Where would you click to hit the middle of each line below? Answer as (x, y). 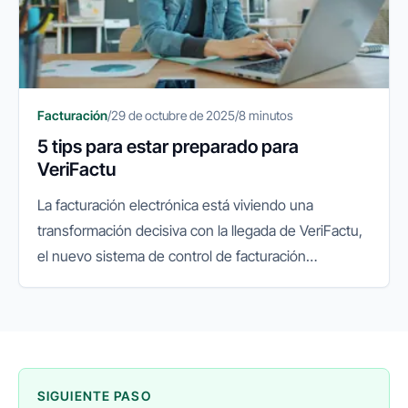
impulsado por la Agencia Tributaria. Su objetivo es (195, 282)
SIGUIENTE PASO (94, 396)
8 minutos (266, 116)
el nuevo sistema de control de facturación (172, 256)
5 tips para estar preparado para (168, 147)
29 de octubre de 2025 (173, 116)
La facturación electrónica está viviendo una (175, 205)
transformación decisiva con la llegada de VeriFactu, (200, 231)
